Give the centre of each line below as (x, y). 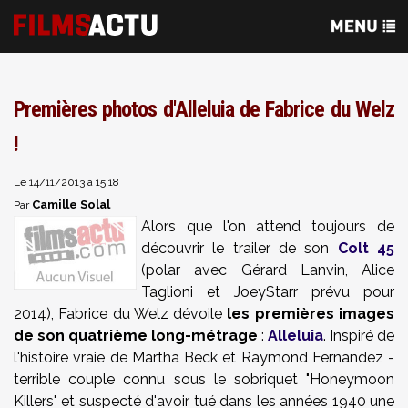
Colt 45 (366, 248)
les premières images (311, 314)
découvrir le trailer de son (240, 248)
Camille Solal (71, 204)
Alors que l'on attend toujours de (268, 226)
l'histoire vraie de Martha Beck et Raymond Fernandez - (204, 357)
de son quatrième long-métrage (136, 336)
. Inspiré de (359, 336)
